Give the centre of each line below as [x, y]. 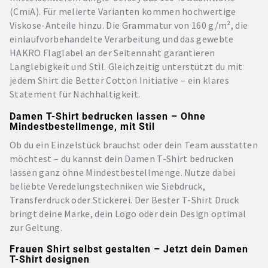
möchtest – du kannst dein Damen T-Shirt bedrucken [122, 158]
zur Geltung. [36, 227]
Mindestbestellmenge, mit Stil [82, 126]
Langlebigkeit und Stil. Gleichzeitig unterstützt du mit [126, 66]
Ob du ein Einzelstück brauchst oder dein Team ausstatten [134, 144]
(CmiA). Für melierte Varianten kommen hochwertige [123, 11]
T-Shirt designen [50, 259]
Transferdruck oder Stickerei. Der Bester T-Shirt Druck [124, 200]
